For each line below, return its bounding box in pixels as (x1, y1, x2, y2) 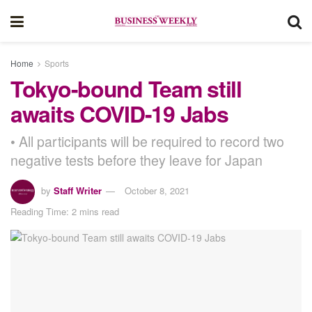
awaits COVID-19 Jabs (10, 97, 228, 130)
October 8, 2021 (125, 183, 189, 197)
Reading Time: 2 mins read (10, 204, 119, 218)
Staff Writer (54, 183, 102, 197)
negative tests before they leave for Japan (10, 149, 263, 170)
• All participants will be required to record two (10, 130, 284, 151)
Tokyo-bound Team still (10, 72, 242, 104)
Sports (45, 57, 69, 69)
